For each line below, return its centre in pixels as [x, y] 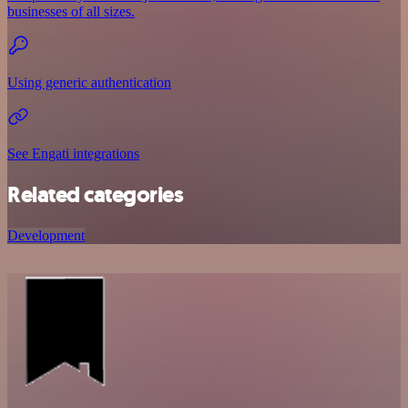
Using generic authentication [89, 83]
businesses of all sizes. [71, 12]
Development [46, 236]
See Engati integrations [73, 154]
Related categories [96, 195]
